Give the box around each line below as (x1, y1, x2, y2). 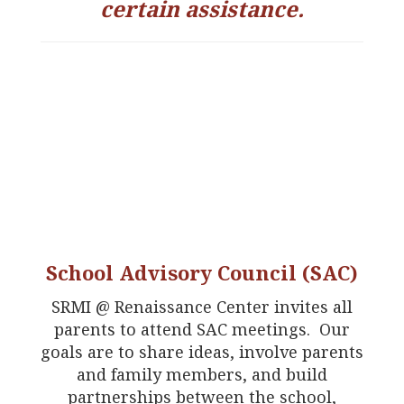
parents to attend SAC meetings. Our (54, 318, 350, 341)
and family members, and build (77, 363, 327, 386)
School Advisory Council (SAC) (46, 259, 358, 287)
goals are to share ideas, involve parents (41, 341, 363, 363)
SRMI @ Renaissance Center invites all (51, 296, 353, 318)
